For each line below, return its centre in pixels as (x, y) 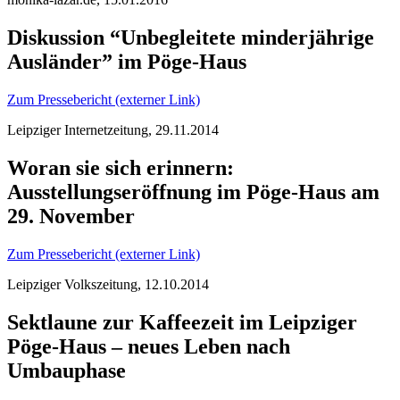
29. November (71, 216)
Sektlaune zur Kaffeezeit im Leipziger (182, 322)
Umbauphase (67, 370)
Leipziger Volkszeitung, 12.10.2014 (108, 284)
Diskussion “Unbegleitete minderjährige (191, 37)
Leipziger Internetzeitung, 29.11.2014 (113, 129)
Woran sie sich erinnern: (121, 167)
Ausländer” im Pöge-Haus (127, 62)
